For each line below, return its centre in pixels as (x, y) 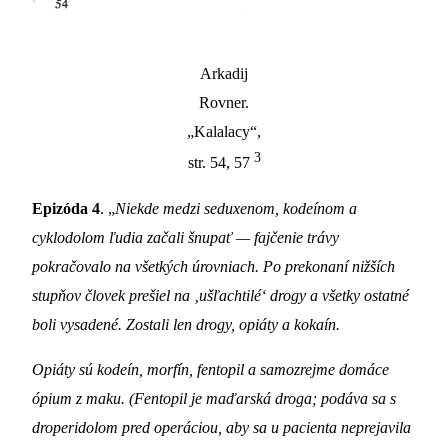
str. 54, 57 (220, 163)
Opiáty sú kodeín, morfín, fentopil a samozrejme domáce (210, 370)
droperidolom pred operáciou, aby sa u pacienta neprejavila (221, 428)
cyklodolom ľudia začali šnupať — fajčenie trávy (185, 238)
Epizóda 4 (66, 209)
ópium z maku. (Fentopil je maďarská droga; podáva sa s (214, 399)
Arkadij (224, 74)
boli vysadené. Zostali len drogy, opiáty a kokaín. (186, 325)
